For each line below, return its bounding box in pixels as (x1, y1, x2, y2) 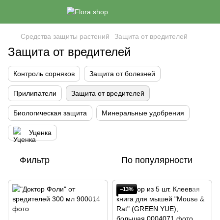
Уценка (29, 129, 52, 137)
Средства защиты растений (21, 32, 110, 40)
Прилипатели (13, 89, 56, 97)
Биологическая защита (13, 109, 87, 117)
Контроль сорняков (13, 70, 75, 78)
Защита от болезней (89, 70, 155, 78)
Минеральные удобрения (102, 109, 184, 117)
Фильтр (20, 155, 50, 165)
